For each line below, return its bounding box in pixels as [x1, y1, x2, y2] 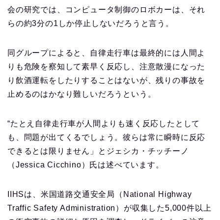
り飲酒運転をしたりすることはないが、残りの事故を [7, 76, 206, 85]
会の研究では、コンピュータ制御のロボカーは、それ [7, 5, 206, 14]
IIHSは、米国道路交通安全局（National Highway [7, 190, 192, 199]
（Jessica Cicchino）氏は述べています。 [7, 161, 164, 169]
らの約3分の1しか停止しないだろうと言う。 [7, 19, 174, 28]
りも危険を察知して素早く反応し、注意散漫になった [7, 62, 206, 71]
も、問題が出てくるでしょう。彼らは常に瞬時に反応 [7, 133, 206, 142]
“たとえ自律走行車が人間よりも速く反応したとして [7, 119, 200, 128]
